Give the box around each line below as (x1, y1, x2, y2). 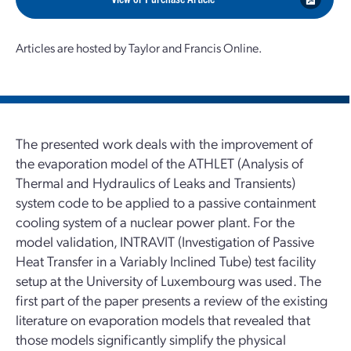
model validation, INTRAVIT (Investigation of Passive (16, 232, 314, 250)
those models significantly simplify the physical (16, 330, 286, 348)
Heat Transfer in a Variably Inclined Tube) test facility (16, 251, 316, 270)
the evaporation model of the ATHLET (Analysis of (16, 154, 303, 172)
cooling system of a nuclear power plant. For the (16, 212, 295, 230)
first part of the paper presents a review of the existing (16, 291, 327, 309)
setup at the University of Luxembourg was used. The (16, 271, 321, 289)
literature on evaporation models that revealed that (16, 310, 310, 328)
